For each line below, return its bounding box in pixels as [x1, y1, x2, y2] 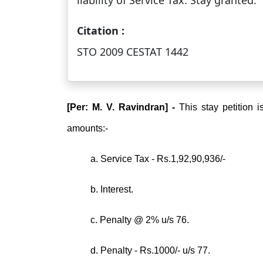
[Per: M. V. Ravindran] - [67, 102, 176, 112]
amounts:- [67, 123, 108, 133]
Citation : [77, 23, 124, 38]
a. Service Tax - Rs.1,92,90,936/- [90, 154, 225, 164]
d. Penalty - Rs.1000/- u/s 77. [90, 245, 210, 255]
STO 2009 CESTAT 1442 [77, 45, 188, 59]
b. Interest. [90, 184, 133, 194]
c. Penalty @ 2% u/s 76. [90, 215, 189, 225]
